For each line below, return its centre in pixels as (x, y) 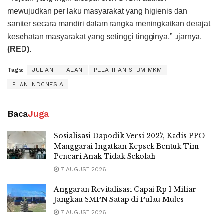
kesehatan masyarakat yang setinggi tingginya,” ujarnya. (105, 36)
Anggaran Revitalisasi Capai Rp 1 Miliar (125, 189)
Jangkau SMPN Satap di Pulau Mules (119, 199)
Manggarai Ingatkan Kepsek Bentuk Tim (126, 146)
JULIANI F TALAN (57, 70)
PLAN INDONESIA (38, 84)
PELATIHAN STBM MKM (128, 70)
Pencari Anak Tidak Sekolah (105, 156)
